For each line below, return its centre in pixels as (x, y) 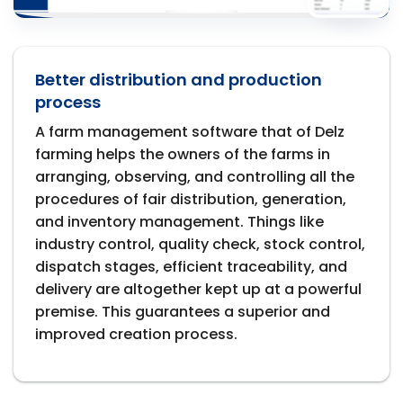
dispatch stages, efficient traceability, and (191, 267)
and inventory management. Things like (179, 222)
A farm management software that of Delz (190, 132)
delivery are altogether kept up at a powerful (198, 290)
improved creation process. (136, 335)
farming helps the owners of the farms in (183, 155)
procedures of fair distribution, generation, (191, 200)
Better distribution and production (179, 80)
